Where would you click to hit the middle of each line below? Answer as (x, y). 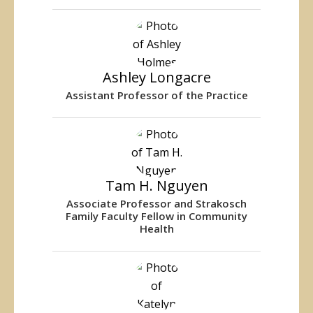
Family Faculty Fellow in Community (156, 216)
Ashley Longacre (156, 77)
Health (156, 228)
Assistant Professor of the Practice (156, 95)
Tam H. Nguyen (156, 185)
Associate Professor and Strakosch (156, 203)
